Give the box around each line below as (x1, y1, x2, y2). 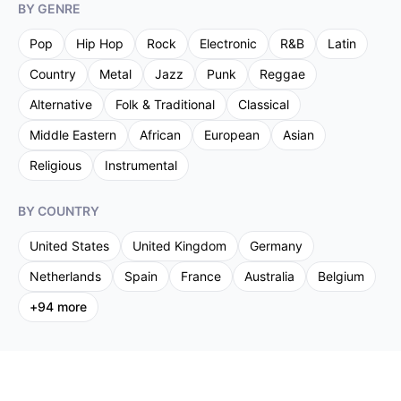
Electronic (200, 36, 257, 51)
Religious (30, 158, 81, 173)
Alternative (30, 97, 92, 112)
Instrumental (105, 158, 177, 173)
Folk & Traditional (115, 97, 215, 112)
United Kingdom (132, 238, 226, 253)
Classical (238, 97, 289, 112)
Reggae (260, 66, 305, 81)
